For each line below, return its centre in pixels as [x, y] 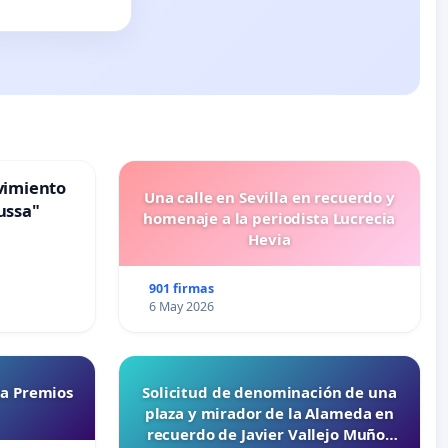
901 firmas [182, 289]
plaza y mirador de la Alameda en [269, 413]
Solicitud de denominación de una [269, 392]
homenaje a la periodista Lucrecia [269, 218]
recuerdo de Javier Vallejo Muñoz [269, 434]
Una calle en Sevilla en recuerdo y [269, 197]
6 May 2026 [182, 307]
